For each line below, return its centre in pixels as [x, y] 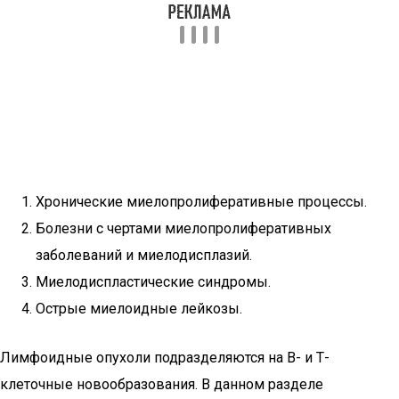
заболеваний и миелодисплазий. [144, 255]
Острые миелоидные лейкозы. [139, 309]
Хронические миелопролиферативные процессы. [201, 202]
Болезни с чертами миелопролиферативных [183, 228]
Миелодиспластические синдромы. [153, 282]
